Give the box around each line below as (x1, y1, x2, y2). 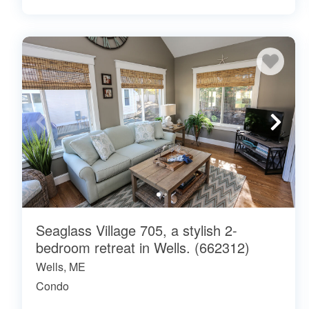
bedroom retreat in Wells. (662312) (36, 237, 250, 257)
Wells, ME (36, 258, 86, 275)
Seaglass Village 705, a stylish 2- (36, 219, 237, 240)
